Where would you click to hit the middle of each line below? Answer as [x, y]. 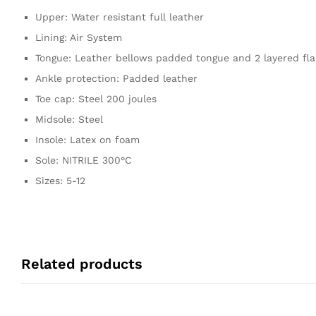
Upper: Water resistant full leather [120, 17]
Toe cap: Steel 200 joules [96, 98]
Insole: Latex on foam [87, 139]
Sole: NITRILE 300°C [84, 160]
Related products [82, 263]
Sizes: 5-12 [60, 180]
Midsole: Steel [69, 119]
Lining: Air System [79, 37]
